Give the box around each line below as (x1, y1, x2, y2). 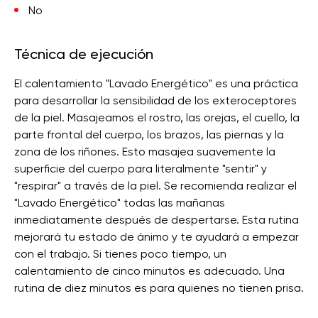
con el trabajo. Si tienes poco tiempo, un (14, 247, 226, 261)
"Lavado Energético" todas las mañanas (14, 196, 225, 209)
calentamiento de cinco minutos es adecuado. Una (14, 264, 285, 278)
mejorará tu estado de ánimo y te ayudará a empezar (14, 230, 299, 243)
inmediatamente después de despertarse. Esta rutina (14, 213, 299, 226)
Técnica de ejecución (14, 45, 153, 62)
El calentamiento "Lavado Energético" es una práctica (14, 77, 298, 90)
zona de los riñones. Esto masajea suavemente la (14, 145, 275, 158)
